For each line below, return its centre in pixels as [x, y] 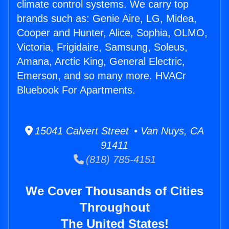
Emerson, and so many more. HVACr [101, 76]
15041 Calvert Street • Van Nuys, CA [118, 131]
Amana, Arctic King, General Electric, [101, 62]
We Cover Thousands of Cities [114, 191]
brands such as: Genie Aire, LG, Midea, [107, 19]
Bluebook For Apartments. [76, 90]
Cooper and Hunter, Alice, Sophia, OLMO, [112, 33]
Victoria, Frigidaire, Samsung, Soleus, [102, 47]
